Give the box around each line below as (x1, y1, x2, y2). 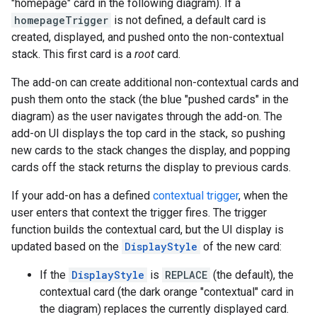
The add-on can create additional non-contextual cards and (11, 76, 299, 90)
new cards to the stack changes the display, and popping (11, 144, 290, 158)
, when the (238, 189, 288, 203)
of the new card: (200, 240, 282, 254)
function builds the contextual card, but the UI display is (11, 223, 284, 237)
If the (40, 268, 69, 282)
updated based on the (11, 240, 122, 254)
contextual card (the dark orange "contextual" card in (40, 285, 294, 299)
